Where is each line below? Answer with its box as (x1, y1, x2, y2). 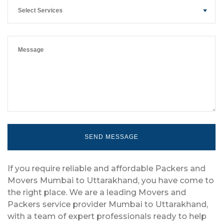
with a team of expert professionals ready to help (7, 211, 207, 221)
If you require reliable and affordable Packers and (7, 163, 206, 173)
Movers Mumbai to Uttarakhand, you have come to (7, 175, 214, 185)
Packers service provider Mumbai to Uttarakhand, (7, 199, 208, 209)
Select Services (18, 6, 63, 14)
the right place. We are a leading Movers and (7, 187, 186, 197)
